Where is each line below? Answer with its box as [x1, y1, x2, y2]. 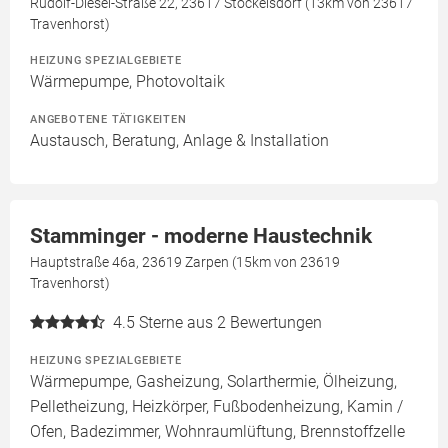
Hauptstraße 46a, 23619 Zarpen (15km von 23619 [30, 254, 340, 271]
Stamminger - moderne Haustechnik [30, 224, 372, 249]
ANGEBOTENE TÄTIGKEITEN [30, 112, 187, 127]
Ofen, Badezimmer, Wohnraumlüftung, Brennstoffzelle [30, 422, 405, 442]
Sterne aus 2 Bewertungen [139, 313, 322, 333]
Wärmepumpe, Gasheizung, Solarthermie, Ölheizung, [30, 372, 397, 392]
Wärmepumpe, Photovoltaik [30, 72, 225, 92]
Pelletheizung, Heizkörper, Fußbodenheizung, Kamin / [30, 397, 403, 417]
